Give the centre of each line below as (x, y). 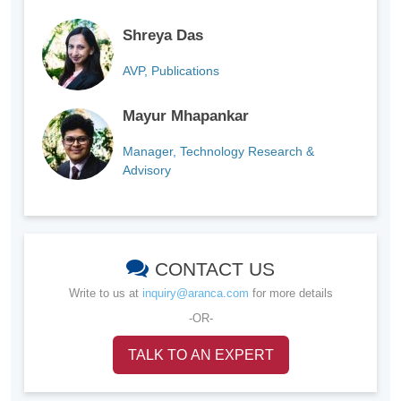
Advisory (147, 171)
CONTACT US (215, 269)
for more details (290, 294)
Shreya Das (163, 36)
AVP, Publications (171, 71)
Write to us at (105, 294)
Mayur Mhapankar (186, 116)
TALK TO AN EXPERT (200, 355)
